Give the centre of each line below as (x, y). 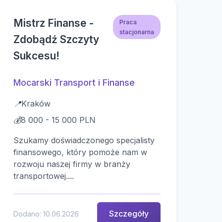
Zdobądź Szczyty (56, 39)
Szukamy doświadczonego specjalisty (84, 140)
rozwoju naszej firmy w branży (72, 164)
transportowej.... (43, 176)
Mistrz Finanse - (53, 23)
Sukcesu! (36, 55)
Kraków (36, 103)
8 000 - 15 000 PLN (58, 120)
